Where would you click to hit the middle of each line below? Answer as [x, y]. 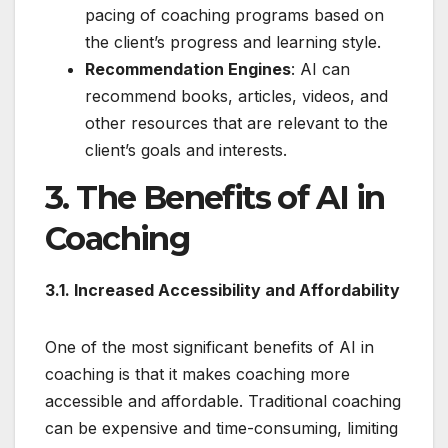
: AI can [320, 69]
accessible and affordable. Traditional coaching [223, 400]
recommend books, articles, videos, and [236, 96]
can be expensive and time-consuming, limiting [221, 427]
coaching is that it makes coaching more [197, 373]
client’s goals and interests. [186, 150]
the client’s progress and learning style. [233, 42]
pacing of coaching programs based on [234, 15]
